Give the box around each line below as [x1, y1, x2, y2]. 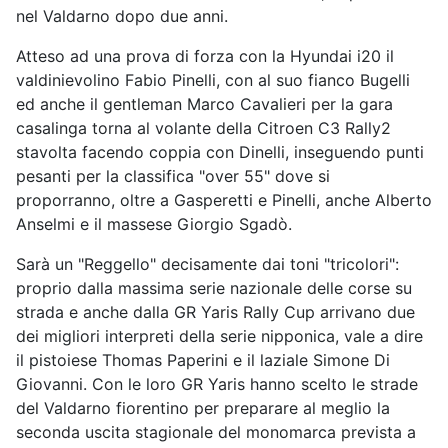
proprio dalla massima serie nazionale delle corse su [16, 278, 412, 299]
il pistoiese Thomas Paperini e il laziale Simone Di [16, 350, 390, 371]
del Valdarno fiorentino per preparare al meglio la [16, 398, 390, 419]
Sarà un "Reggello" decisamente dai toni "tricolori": [16, 254, 399, 275]
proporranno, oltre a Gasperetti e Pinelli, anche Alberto [16, 190, 432, 211]
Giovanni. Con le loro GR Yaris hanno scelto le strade [16, 374, 418, 395]
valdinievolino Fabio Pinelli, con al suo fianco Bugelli [16, 70, 410, 91]
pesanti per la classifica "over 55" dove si [16, 166, 330, 187]
